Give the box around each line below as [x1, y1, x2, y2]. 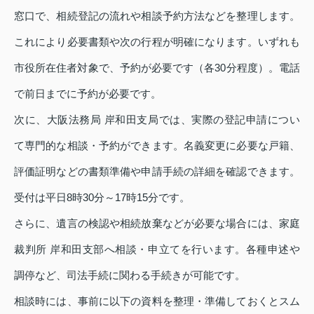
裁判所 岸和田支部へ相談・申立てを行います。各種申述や [14, 243, 300, 256]
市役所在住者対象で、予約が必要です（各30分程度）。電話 [14, 62, 300, 74]
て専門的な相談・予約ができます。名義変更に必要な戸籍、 [14, 139, 300, 152]
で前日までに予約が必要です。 [14, 88, 161, 100]
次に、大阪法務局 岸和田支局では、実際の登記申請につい [14, 114, 300, 126]
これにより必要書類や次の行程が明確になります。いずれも [14, 36, 300, 48]
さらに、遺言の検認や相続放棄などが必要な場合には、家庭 [14, 217, 300, 230]
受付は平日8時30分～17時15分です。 [14, 191, 190, 204]
